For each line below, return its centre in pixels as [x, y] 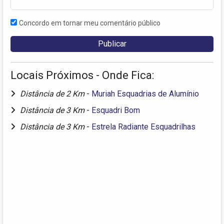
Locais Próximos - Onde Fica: [82, 75]
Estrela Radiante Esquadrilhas [143, 126]
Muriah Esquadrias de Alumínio [145, 93]
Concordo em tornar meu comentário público [90, 23]
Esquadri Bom [116, 110]
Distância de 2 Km [53, 93]
